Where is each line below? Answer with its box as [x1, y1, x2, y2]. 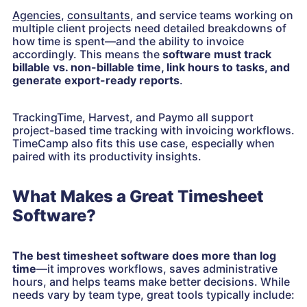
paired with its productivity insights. [12, 149, 201, 164]
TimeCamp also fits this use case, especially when [12, 136, 275, 151]
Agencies [12, 8, 61, 23]
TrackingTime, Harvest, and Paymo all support [12, 110, 254, 125]
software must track [162, 47, 271, 62]
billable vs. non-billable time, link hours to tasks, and [12, 60, 290, 75]
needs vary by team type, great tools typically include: [12, 288, 295, 302]
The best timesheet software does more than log [12, 249, 276, 263]
